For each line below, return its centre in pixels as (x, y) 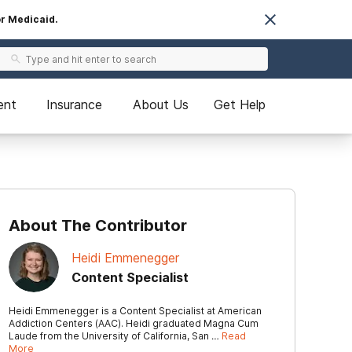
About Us (161, 104)
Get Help (240, 104)
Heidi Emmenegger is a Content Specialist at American (135, 311)
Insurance (74, 104)
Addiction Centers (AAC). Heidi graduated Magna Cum (134, 323)
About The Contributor (98, 225)
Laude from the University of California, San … (115, 336)
